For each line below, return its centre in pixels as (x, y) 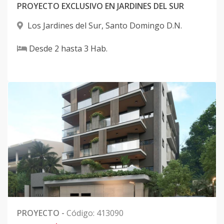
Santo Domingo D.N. (144, 26)
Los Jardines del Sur (64, 26)
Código (80, 213)
